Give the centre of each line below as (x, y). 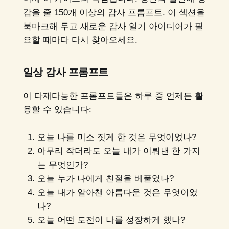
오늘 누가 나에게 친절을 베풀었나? (105, 179)
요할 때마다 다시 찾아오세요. (80, 40)
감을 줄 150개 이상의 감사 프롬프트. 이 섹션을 (114, 13)
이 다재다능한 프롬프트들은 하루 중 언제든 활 (113, 96)
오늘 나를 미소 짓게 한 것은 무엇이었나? (117, 138)
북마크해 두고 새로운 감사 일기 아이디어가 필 (113, 27)
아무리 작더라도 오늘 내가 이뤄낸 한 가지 (119, 151)
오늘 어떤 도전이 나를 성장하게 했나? (111, 220)
